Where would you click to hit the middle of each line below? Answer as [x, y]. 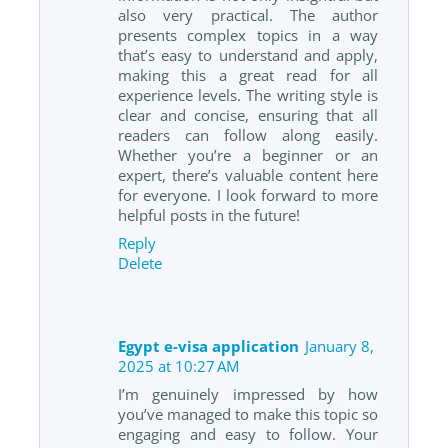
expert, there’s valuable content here [248, 175]
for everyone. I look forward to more [248, 195]
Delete [140, 263]
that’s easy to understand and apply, [248, 55]
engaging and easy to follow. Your [248, 433]
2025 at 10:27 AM [178, 365]
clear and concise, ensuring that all [248, 115]
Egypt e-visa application [208, 345]
